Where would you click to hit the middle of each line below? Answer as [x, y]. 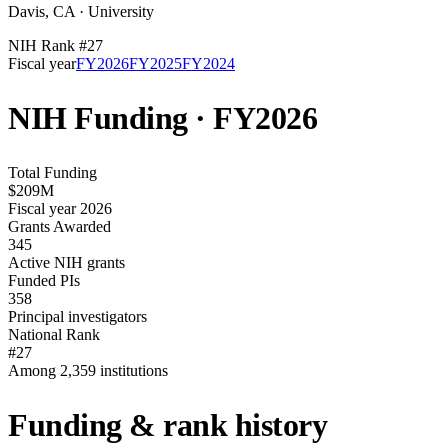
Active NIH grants [66, 262]
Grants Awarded [59, 226]
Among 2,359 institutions [88, 370]
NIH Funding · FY [132, 118]
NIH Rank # [47, 45]
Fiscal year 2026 [60, 208]
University [121, 11]
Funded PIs [44, 280]
